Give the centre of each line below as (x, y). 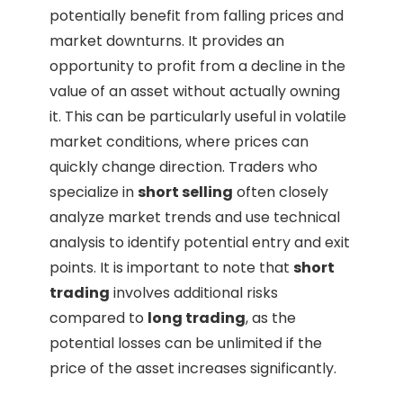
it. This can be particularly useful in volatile (198, 117)
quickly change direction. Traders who (184, 167)
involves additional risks (194, 293)
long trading (197, 318)
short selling (185, 193)
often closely (281, 193)
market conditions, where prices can (179, 142)
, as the (271, 318)
